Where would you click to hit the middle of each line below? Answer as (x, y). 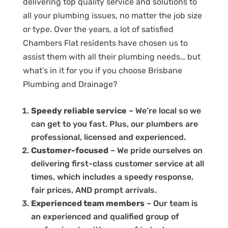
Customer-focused (69, 150)
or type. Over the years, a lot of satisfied (98, 29)
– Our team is (171, 203)
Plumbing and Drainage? (70, 84)
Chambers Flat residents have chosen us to (105, 43)
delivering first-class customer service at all (117, 163)
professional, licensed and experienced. (108, 137)
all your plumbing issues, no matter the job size (112, 15)
